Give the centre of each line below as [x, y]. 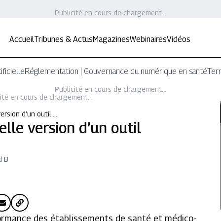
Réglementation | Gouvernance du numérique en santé [116, 71]
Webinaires [148, 39]
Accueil [22, 39]
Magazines [111, 39]
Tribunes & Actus [64, 39]
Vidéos [179, 39]
